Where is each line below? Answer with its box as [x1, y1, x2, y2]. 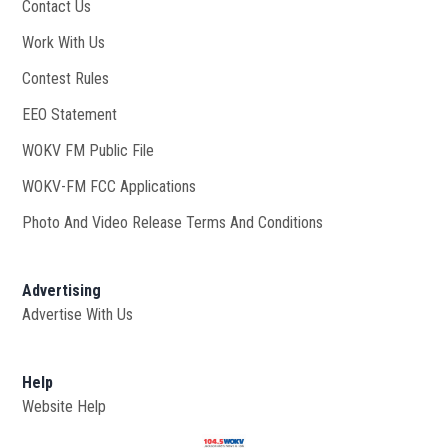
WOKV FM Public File [22, 140, 155, 160]
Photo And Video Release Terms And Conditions [22, 212, 324, 232]
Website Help [22, 396, 107, 416]
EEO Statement [22, 104, 118, 124]
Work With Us [22, 32, 106, 52]
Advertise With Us [22, 304, 134, 324]
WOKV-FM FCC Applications [22, 176, 197, 196]
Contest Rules [22, 68, 110, 88]
